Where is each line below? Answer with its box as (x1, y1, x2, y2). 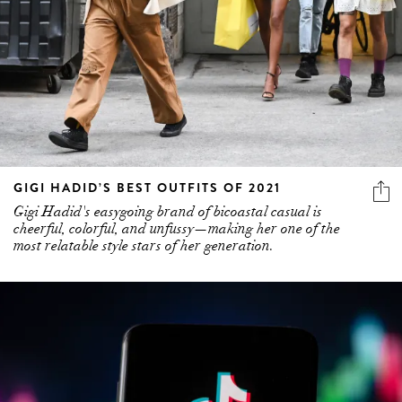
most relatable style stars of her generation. (13, 237, 277, 256)
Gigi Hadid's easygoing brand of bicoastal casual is (13, 203, 322, 222)
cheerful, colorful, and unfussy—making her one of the (13, 220, 340, 239)
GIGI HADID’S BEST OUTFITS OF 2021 (13, 179, 281, 197)
